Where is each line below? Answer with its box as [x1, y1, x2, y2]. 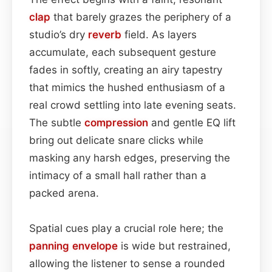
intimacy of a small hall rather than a [29, 169, 206, 182]
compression [84, 116, 148, 129]
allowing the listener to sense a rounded [29, 257, 225, 270]
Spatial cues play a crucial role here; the [29, 222, 223, 234]
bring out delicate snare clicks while [29, 134, 203, 146]
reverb [88, 28, 121, 41]
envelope [72, 239, 118, 252]
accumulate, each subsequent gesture [29, 46, 216, 58]
